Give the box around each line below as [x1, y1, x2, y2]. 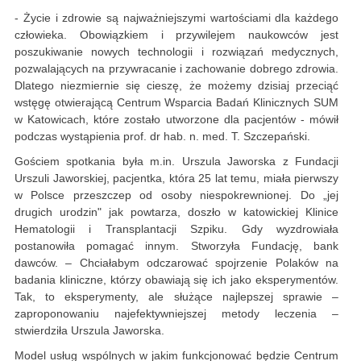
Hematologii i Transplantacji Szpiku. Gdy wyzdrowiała [15, 222, 338, 236]
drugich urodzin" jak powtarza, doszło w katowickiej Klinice [15, 205, 338, 219]
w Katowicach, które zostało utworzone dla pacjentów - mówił [15, 113, 338, 127]
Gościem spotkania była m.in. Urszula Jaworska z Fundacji [15, 155, 338, 168]
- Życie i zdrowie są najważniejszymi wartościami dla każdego [15, 11, 338, 25]
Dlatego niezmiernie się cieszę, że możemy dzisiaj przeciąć [15, 79, 338, 93]
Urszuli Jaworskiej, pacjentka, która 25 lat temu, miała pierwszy [15, 172, 338, 185]
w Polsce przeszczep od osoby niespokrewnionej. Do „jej [15, 189, 338, 202]
